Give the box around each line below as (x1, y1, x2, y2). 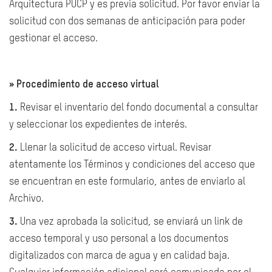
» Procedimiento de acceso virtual (9, 80, 158, 90)
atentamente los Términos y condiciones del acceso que (9, 160, 255, 170)
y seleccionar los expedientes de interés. (9, 120, 187, 130)
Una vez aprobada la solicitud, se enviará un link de (18, 217, 243, 227)
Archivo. (9, 194, 44, 204)
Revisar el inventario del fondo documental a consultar (18, 103, 258, 113)
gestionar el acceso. (9, 33, 98, 44)
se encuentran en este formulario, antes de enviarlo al (9, 177, 245, 187)
